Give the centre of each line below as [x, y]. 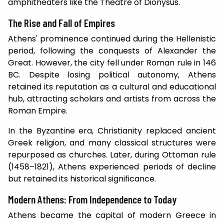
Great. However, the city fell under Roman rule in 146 [112, 63]
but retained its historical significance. [82, 179]
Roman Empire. [38, 111]
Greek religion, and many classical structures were [112, 143]
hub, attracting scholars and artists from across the [112, 99]
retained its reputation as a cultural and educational [112, 87]
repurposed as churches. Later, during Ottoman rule [112, 155]
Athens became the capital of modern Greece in [112, 215]
